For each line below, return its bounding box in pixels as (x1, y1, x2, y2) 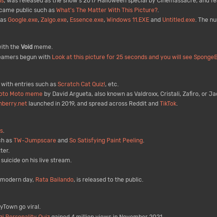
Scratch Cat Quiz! (57, 80, 105, 88)
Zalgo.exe (40, 16, 67, 24)
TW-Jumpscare (13, 137, 56, 144)
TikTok (159, 100, 176, 108)
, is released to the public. (73, 176, 143, 184)
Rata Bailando (35, 176, 74, 184)
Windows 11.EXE (106, 16, 149, 24)
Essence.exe (69, 16, 104, 24)
